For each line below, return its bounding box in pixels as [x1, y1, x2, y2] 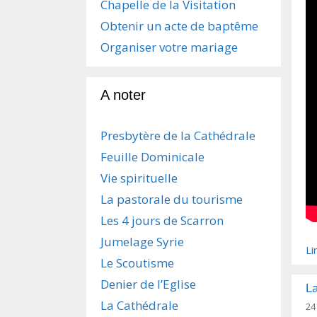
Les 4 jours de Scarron [100, 212, 224, 229]
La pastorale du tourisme [100, 191, 243, 207]
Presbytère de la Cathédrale [100, 127, 255, 144]
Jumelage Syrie [100, 234, 184, 250]
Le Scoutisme [100, 255, 174, 271]
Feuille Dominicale [100, 149, 204, 165]
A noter [100, 87, 146, 103]
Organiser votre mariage [100, 39, 238, 55]
